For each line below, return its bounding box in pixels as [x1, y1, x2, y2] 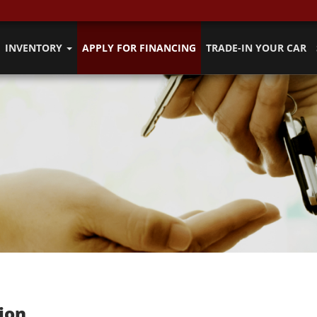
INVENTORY [5, 41, 65, 54]
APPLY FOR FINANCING [82, 41, 196, 54]
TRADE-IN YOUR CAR [206, 41, 306, 54]
